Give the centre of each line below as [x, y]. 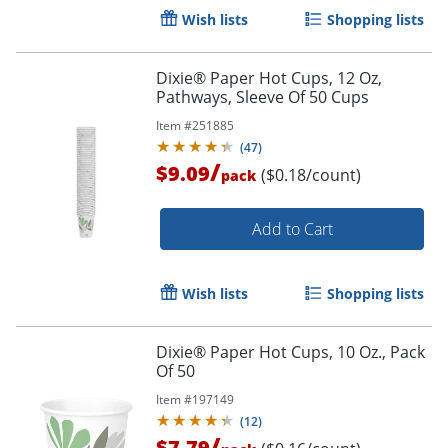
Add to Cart [292, 229]
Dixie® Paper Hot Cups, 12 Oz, [269, 78]
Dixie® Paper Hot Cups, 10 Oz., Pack [290, 352]
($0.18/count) [311, 175]
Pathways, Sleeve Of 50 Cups [262, 97]
